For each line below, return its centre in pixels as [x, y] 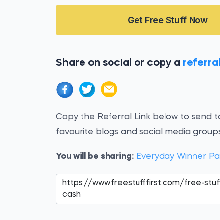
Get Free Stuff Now [168, 20]
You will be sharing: [95, 156]
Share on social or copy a [120, 63]
